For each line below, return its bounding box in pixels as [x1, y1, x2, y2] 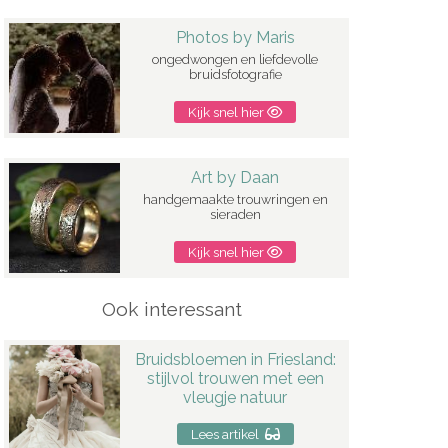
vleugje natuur [183, 387, 288, 407]
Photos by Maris [175, 28, 295, 48]
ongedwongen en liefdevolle [152, 52, 319, 68]
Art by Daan [191, 168, 280, 188]
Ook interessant [102, 298, 242, 321]
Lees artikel [190, 425, 265, 442]
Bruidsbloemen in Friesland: [134, 349, 336, 369]
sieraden [209, 207, 261, 223]
